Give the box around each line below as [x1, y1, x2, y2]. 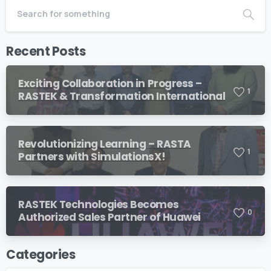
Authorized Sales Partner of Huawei [18, 210, 201, 225]
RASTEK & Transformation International [18, 89, 226, 104]
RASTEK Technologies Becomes [18, 197, 179, 212]
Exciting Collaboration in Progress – [18, 76, 202, 91]
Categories [6, 246, 76, 264]
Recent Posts [6, 43, 86, 60]
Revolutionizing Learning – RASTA [18, 137, 191, 152]
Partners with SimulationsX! [18, 149, 166, 165]
